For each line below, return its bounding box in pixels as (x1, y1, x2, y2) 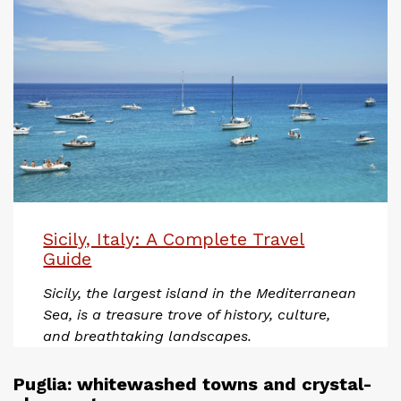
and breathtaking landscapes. (43, 327, 252, 345)
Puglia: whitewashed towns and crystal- (13, 372, 372, 395)
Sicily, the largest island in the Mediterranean (43, 284, 357, 302)
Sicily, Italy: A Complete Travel (43, 227, 305, 250)
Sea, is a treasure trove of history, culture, (43, 305, 331, 323)
